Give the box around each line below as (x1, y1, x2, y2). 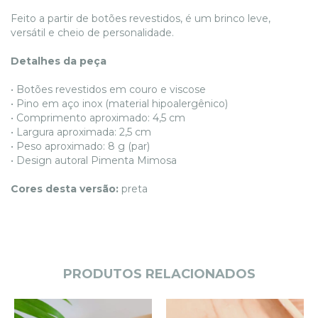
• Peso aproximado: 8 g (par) (11, 139, 150, 153)
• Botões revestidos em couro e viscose (11, 82, 206, 96)
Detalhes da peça (11, 54, 106, 67)
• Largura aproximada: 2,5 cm (11, 125, 151, 138)
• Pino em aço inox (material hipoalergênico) (11, 97, 228, 110)
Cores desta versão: (11, 182, 121, 195)
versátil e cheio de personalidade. (11, 26, 174, 39)
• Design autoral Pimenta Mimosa (11, 153, 177, 167)
